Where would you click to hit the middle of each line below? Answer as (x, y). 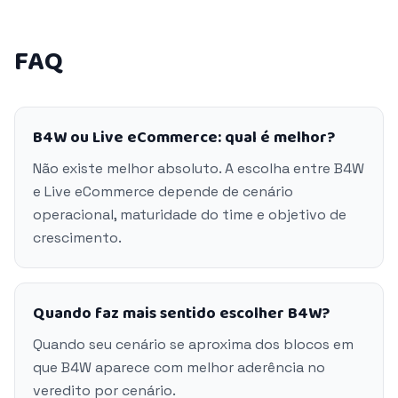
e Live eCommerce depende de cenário (163, 191)
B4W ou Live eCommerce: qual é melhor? (184, 138)
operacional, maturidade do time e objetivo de (190, 215)
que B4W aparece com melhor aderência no (179, 367)
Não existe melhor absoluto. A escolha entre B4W (199, 168)
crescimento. (77, 238)
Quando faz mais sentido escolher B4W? (181, 314)
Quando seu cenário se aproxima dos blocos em (193, 344)
